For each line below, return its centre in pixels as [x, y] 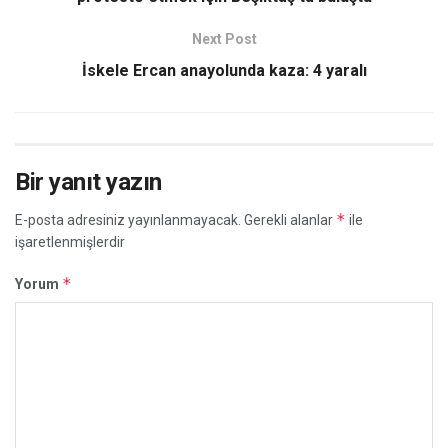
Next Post [224, 38]
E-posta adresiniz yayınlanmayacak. [128, 219]
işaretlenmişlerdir [70, 241]
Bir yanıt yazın [88, 181]
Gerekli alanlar [290, 219]
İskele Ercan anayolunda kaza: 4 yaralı [224, 70]
